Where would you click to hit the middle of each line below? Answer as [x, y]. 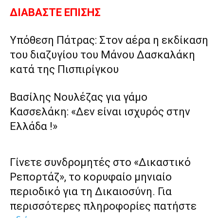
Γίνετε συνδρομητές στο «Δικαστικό [100, 163]
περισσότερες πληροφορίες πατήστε [103, 206]
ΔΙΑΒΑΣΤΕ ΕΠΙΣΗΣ [55, 13]
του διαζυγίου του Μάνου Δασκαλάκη [102, 55]
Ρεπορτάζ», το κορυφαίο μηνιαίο [91, 177]
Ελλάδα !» [34, 127]
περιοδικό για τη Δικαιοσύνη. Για [91, 192]
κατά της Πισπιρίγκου [64, 70]
